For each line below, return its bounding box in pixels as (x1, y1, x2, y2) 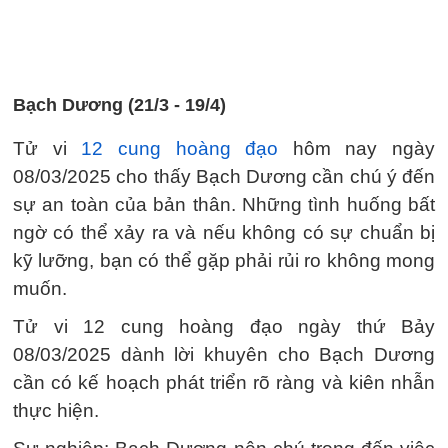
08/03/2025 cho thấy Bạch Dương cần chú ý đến (13, 166, 435, 187)
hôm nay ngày (278, 138, 435, 159)
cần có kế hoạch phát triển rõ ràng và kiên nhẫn (13, 372, 435, 393)
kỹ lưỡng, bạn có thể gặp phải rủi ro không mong (13, 250, 435, 271)
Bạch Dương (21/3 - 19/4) (13, 95, 226, 115)
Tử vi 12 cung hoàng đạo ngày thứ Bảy (13, 316, 435, 337)
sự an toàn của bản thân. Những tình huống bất (13, 194, 435, 215)
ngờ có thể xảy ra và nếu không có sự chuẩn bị (13, 222, 435, 243)
